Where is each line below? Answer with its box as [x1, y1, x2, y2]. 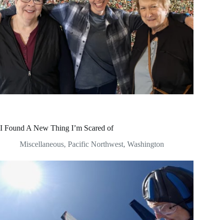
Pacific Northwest [68, 139, 123, 148]
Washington [127, 139, 164, 148]
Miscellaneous [20, 139, 64, 148]
